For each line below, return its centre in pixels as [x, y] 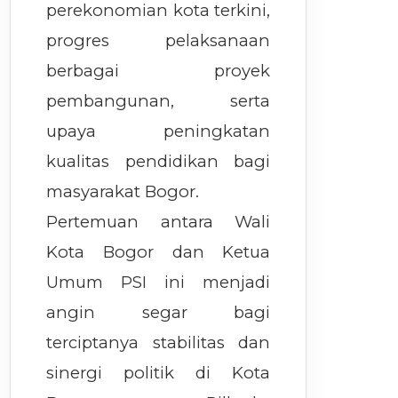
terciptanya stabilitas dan [159, 343]
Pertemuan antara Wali [159, 222]
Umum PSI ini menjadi [159, 283]
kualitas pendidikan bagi [159, 162]
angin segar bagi [159, 313]
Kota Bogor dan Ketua [159, 252]
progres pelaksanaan [159, 41]
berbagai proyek [159, 71]
